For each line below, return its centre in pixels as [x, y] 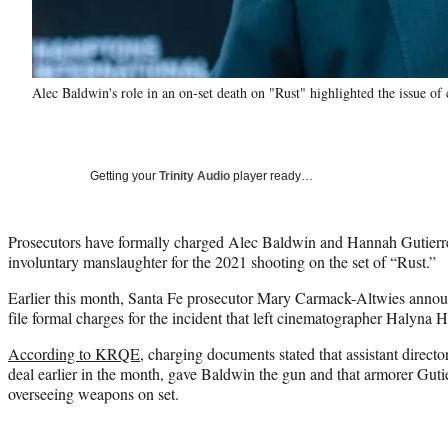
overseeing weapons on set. [93, 393]
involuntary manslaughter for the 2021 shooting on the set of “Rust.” [222, 261]
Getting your [124, 175]
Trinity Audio [194, 175]
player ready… [271, 175]
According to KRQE [74, 353]
